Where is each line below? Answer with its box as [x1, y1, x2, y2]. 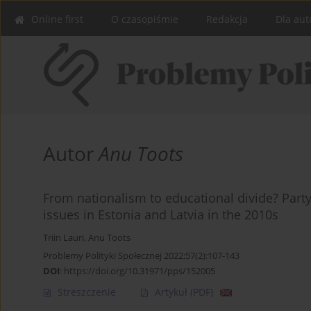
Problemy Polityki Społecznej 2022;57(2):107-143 [43, 249, 239, 262]
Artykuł [155, 285, 190, 299]
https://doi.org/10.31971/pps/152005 [64, 264, 215, 278]
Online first [31, 12, 83, 26]
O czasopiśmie [111, 12, 178, 26]
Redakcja [206, 12, 248, 26]
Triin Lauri [43, 232, 84, 244]
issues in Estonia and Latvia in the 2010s [43, 206, 278, 224]
